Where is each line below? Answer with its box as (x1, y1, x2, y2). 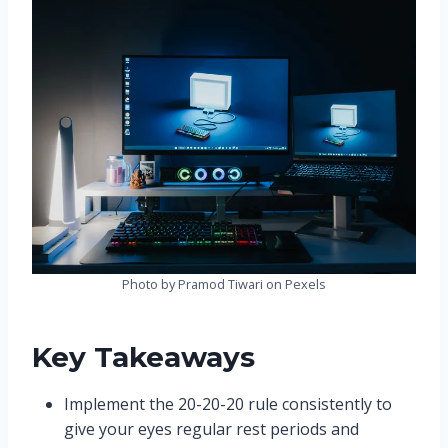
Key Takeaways (32, 340, 255, 375)
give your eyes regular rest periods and (64, 418, 359, 441)
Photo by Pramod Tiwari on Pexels (122, 275, 326, 294)
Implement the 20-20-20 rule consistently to (64, 393, 392, 416)
